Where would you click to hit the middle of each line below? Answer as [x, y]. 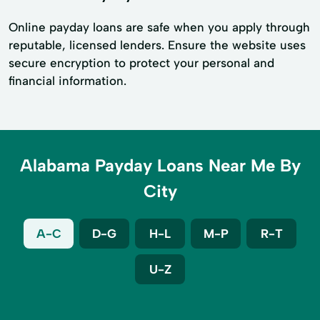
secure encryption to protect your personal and [141, 63]
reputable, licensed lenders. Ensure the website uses [157, 45]
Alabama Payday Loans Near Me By [160, 166]
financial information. [67, 81]
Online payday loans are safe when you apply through [159, 27]
